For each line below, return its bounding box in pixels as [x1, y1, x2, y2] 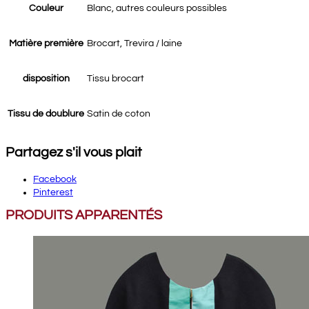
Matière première [8, 39, 83, 48]
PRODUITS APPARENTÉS [6, 208, 162, 222]
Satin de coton [87, 109, 150, 119]
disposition [22, 74, 70, 83]
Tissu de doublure [8, 109, 84, 119]
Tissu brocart [87, 74, 144, 83]
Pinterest [33, 188, 73, 197]
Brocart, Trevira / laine [87, 39, 182, 48]
